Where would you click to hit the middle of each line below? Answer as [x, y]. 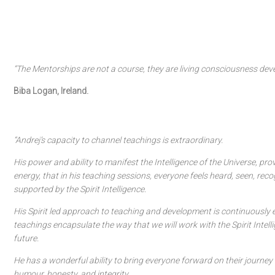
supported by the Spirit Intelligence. [80, 189]
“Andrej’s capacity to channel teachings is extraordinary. [118, 140]
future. [26, 238]
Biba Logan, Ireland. [51, 91]
